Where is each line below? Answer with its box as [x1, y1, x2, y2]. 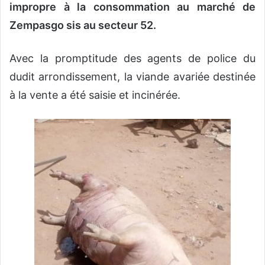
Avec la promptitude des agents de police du [9, 52, 256, 65]
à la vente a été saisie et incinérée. [9, 89, 180, 102]
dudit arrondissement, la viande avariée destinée [9, 70, 256, 83]
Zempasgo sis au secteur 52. [9, 19, 156, 32]
